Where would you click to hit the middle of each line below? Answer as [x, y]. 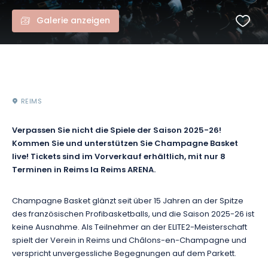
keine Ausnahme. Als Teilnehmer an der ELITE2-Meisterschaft [130, 228]
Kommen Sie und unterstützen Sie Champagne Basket [125, 144]
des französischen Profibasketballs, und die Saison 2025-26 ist [133, 214]
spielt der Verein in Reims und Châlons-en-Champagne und [129, 241]
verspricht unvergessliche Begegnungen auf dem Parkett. [124, 254]
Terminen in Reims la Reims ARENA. [84, 170]
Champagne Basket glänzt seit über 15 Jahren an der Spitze [128, 201]
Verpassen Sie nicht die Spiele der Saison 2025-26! [117, 131]
